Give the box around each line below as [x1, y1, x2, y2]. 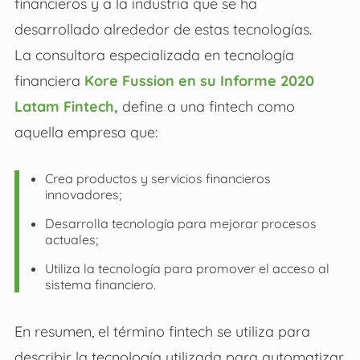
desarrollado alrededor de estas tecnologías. [14, 20, 312, 39]
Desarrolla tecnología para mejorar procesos [44, 215, 317, 232]
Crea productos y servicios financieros [44, 170, 271, 187]
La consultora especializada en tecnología [14, 46, 294, 64]
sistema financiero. [44, 276, 156, 293]
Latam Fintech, [14, 97, 118, 116]
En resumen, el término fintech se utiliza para [14, 322, 310, 341]
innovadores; [44, 186, 121, 203]
